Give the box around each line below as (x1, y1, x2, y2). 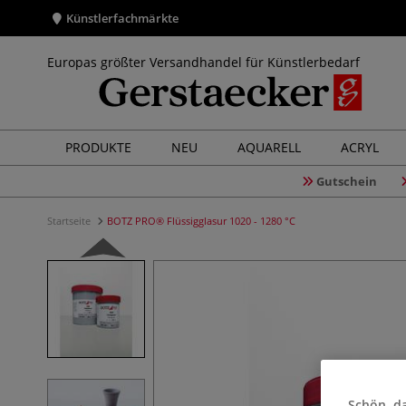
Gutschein (316, 173, 377, 189)
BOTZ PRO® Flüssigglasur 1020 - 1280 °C (107, 214, 295, 227)
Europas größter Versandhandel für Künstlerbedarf (47, 53, 360, 71)
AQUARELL (237, 139, 301, 156)
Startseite (47, 214, 93, 227)
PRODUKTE (65, 139, 131, 156)
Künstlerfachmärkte (66, 10, 179, 26)
